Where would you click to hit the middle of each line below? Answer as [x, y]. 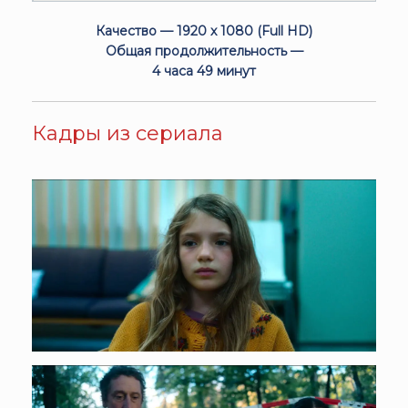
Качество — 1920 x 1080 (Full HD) [204, 31]
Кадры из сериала [127, 134]
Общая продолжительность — [204, 51]
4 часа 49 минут [204, 71]
